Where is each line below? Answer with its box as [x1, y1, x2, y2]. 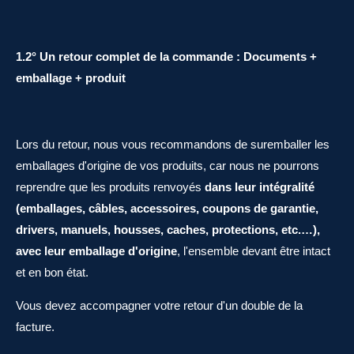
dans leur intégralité [205, 180, 314, 194]
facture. [16, 320, 55, 333]
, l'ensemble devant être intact [177, 244, 330, 258]
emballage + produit [16, 71, 126, 85]
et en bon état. [16, 265, 88, 279]
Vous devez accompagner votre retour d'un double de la [16, 299, 303, 312]
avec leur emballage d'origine [16, 244, 177, 258]
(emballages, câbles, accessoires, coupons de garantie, [16, 201, 318, 215]
